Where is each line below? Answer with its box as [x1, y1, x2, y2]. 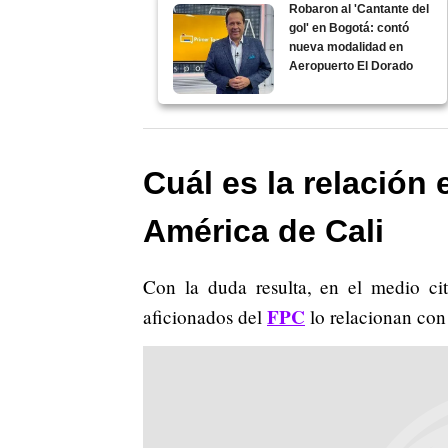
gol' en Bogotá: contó [289, 20, 410, 35]
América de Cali [143, 212, 384, 249]
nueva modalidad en [289, 39, 404, 54]
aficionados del [143, 303, 267, 329]
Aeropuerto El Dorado [289, 58, 414, 73]
